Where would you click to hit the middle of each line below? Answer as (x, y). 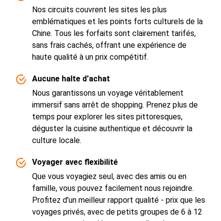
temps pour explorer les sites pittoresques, (107, 117)
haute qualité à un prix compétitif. (90, 57)
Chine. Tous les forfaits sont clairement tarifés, (114, 33)
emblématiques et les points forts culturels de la (117, 21)
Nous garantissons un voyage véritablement (108, 93)
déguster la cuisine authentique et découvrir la (112, 129)
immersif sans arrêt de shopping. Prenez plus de (115, 105)
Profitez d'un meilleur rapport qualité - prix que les (119, 200)
